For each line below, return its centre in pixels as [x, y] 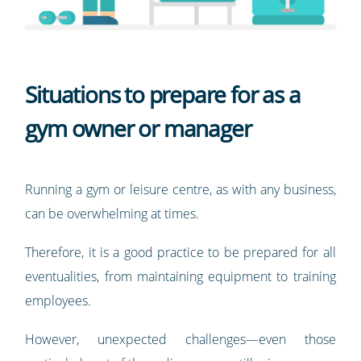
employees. [58, 300]
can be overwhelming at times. [112, 213]
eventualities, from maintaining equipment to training [180, 276]
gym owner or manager [138, 128]
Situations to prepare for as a [163, 94]
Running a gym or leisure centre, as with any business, [180, 189]
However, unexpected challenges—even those [180, 339]
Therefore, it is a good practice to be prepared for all [180, 252]
